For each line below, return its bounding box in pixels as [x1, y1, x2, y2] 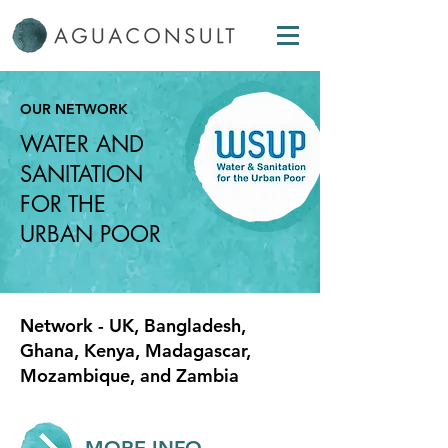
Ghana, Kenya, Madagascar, [20, 339, 251, 362]
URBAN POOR [20, 220, 161, 248]
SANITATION [20, 160, 143, 188]
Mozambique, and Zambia [20, 364, 239, 387]
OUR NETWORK [20, 100, 128, 118]
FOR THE [20, 190, 106, 218]
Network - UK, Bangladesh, [20, 314, 246, 337]
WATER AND [20, 130, 144, 158]
